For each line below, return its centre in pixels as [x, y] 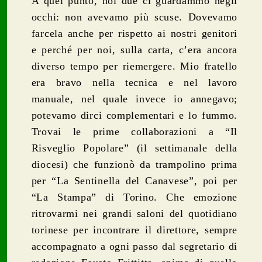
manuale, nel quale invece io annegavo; [135, 99]
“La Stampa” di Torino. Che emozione [135, 197]
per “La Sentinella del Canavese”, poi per [135, 180]
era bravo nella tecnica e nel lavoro [135, 82]
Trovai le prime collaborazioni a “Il [135, 131]
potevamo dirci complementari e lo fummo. [135, 115]
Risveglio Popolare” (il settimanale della [135, 148]
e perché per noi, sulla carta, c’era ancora [135, 49]
